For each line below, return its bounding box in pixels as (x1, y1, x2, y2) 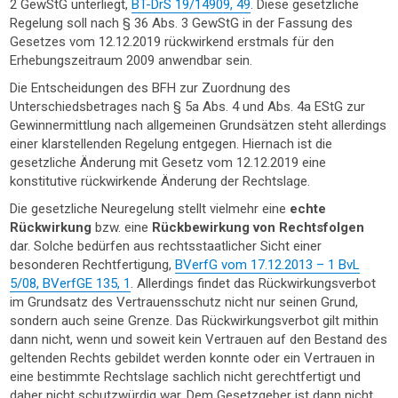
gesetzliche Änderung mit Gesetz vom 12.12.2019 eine (10, 155, 327, 171)
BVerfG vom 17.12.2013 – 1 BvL (175, 257, 361, 273)
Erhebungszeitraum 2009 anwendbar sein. (10, 52, 253, 68)
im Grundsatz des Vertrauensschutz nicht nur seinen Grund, (10, 294, 359, 310)
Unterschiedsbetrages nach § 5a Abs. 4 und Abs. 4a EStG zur (10, 99, 366, 115)
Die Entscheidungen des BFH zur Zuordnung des (10, 80, 291, 96)
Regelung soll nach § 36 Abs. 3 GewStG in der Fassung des (10, 15, 354, 31)
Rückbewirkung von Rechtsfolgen (152, 219, 365, 235)
